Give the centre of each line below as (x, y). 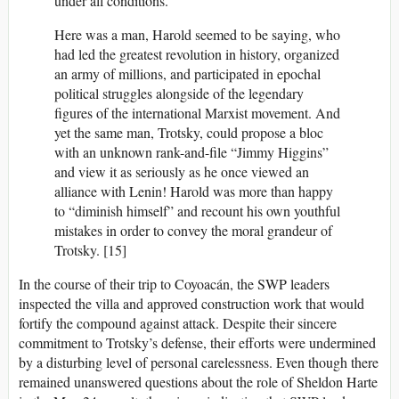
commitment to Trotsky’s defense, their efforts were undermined (197, 342)
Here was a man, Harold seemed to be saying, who (197, 34)
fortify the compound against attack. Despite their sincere (178, 322)
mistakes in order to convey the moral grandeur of (193, 230)
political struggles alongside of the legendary (179, 93)
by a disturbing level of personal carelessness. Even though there (199, 362)
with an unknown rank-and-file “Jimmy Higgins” (191, 151)
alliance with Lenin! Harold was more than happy (194, 191)
